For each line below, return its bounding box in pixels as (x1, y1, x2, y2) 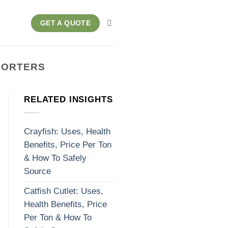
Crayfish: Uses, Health (24, 126, 110, 136)
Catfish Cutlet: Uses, (24, 186, 103, 196)
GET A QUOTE (40, 18, 91, 27)
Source (24, 166, 51, 176)
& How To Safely (24, 153, 87, 163)
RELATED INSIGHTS (24, 94, 113, 104)
